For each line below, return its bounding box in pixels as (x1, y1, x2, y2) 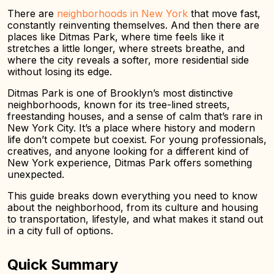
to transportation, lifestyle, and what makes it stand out (7, 213, 263, 225)
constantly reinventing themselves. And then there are (7, 19, 259, 31)
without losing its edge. (7, 65, 112, 78)
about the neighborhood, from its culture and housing (7, 201, 258, 213)
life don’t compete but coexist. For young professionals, (7, 133, 267, 146)
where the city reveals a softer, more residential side (7, 54, 249, 66)
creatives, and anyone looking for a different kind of (7, 145, 249, 157)
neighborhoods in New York (57, 7, 188, 20)
